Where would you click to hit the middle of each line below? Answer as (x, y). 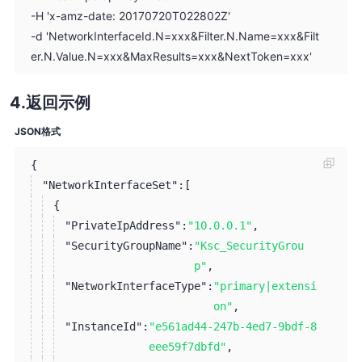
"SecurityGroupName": (129, 245)
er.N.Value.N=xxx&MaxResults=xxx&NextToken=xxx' (171, 56)
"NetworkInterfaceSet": (113, 185)
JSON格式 (37, 131)
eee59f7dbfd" (187, 346)
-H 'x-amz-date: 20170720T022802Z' (130, 15)
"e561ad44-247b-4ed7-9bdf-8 (232, 326)
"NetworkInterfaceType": (139, 286)
